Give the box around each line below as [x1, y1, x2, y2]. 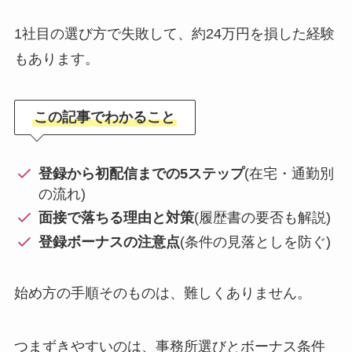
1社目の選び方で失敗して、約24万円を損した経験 [13, 26, 335, 42]
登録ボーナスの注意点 [38, 233, 181, 250]
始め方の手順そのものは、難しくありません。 [13, 284, 311, 301]
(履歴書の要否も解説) [194, 210, 332, 226]
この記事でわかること [34, 109, 176, 126]
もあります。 [13, 51, 99, 68]
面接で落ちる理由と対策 [38, 210, 195, 226]
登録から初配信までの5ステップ [38, 165, 245, 181]
